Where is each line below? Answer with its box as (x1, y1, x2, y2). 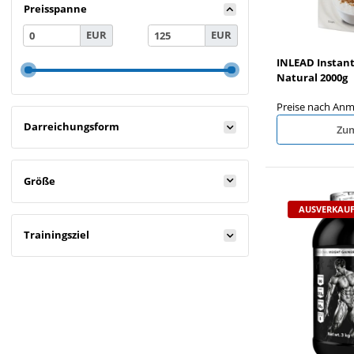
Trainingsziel (24, 228, 89, 243)
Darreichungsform (24, 119, 119, 134)
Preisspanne (24, 2, 87, 17)
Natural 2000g (277, 70, 348, 85)
